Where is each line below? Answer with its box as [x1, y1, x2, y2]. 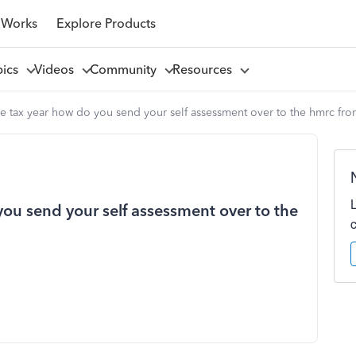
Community [89, 61, 163, 77]
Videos [33, 61, 80, 77]
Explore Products [56, 15, 156, 31]
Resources [172, 61, 238, 77]
